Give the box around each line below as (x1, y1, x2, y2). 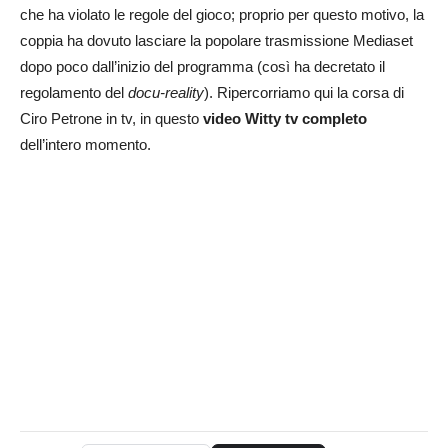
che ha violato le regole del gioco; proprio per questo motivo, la (20, 6, 424, 24)
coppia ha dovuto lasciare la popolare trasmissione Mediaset (20, 32, 413, 50)
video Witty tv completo (199, 110, 367, 128)
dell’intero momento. (20, 136, 151, 154)
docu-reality (128, 84, 204, 102)
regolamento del (20, 84, 128, 102)
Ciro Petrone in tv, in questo (20, 110, 199, 128)
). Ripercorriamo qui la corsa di (204, 84, 404, 102)
